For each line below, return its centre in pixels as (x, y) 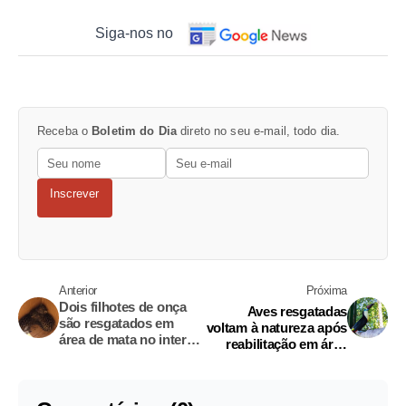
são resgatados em (116, 324)
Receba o (65, 130)
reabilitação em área (286, 344)
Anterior (78, 291)
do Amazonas (101, 356)
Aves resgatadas (297, 312)
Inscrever (75, 193)
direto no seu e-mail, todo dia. (259, 130)
